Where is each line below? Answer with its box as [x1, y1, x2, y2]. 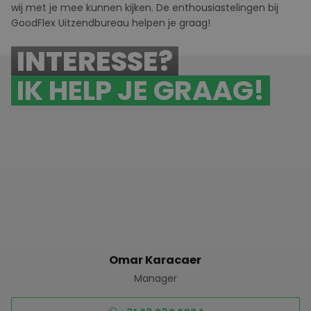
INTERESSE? [17, 42, 173, 81]
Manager [133, 271, 177, 285]
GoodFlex [11, 16, 56, 30]
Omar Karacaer [109, 252, 202, 268]
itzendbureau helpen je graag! [65, 16, 210, 30]
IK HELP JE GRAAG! [17, 72, 264, 110]
